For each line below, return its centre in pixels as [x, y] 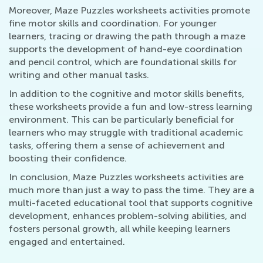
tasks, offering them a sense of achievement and [117, 146]
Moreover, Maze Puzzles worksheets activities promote [129, 11]
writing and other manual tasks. [79, 75]
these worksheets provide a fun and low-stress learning [131, 107]
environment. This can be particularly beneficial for [122, 120]
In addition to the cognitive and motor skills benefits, [127, 94]
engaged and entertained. [67, 242]
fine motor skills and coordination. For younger [113, 23]
